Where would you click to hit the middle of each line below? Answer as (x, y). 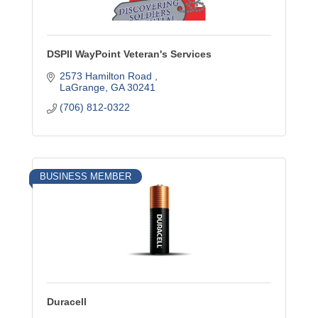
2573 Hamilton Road (107, 76)
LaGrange (82, 87)
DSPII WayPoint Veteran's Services (129, 54)
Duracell (67, 302)
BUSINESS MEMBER (86, 176)
